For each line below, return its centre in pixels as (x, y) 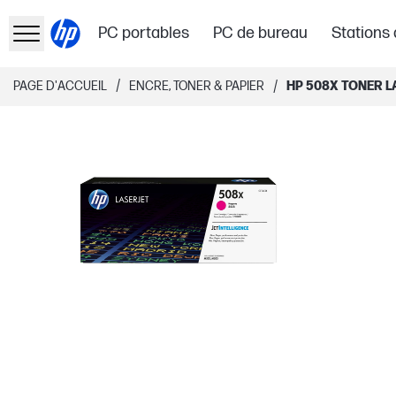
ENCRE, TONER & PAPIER (197, 86)
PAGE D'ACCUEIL (60, 86)
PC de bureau (261, 33)
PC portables (144, 33)
